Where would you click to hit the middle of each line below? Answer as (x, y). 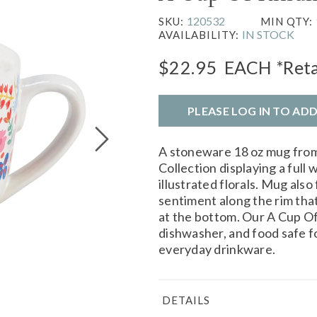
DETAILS (186, 300)
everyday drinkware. (217, 249)
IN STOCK (268, 34)
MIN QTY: (288, 21)
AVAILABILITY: (200, 34)
